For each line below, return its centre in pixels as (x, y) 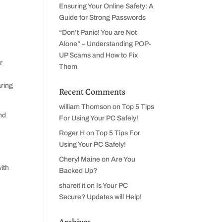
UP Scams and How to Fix (99, 55)
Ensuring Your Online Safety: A (107, 6)
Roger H (72, 133)
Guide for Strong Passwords (103, 18)
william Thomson (85, 107)
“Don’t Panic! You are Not (98, 32)
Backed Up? (78, 171)
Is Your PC (112, 186)
